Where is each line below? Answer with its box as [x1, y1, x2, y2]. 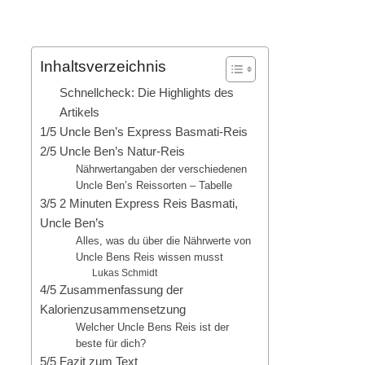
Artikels [59, 104, 99, 119]
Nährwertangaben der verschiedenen [76, 162, 248, 175]
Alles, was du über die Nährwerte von [76, 234, 252, 247]
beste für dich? [76, 336, 147, 350]
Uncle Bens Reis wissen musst [76, 250, 224, 263]
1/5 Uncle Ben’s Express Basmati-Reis [40, 124, 248, 139]
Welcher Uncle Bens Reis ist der [76, 320, 230, 333]
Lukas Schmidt [91, 266, 157, 278]
